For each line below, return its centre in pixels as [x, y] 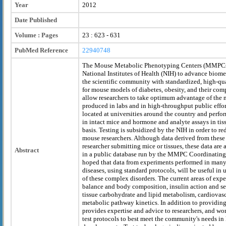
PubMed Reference [41, 50]
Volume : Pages [36, 35]
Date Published [36, 20]
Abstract [27, 150]
